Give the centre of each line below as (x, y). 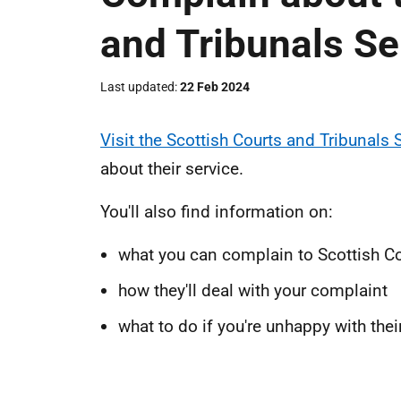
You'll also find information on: (217, 212)
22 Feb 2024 (215, 87)
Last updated (137, 87)
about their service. (172, 169)
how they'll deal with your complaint (253, 290)
